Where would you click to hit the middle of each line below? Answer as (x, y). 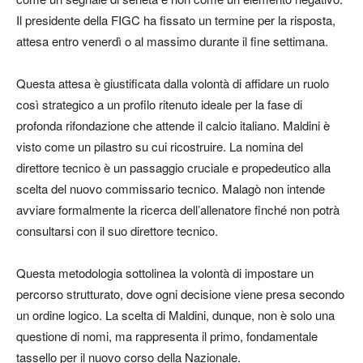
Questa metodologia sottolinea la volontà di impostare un (165, 272)
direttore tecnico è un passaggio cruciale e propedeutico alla (173, 167)
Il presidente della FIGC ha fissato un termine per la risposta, (176, 19)
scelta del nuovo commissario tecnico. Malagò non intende (171, 188)
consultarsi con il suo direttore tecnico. (117, 230)
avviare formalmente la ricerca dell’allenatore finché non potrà (178, 209)
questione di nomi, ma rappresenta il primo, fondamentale (167, 335)
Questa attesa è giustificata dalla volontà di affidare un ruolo (173, 83)
